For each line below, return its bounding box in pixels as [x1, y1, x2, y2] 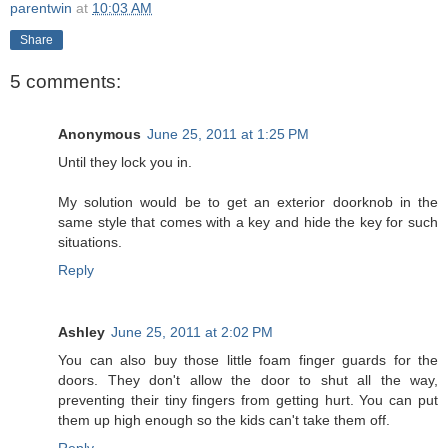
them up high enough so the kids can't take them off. [58, 411, 390, 428]
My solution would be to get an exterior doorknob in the [58, 193, 438, 210]
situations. [58, 233, 122, 250]
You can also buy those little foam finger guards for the [58, 351, 438, 368]
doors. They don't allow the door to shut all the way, [58, 371, 438, 388]
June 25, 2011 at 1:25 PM [147, 125, 309, 142]
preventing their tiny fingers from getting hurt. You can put [58, 391, 438, 408]
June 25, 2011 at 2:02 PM [111, 323, 273, 340]
